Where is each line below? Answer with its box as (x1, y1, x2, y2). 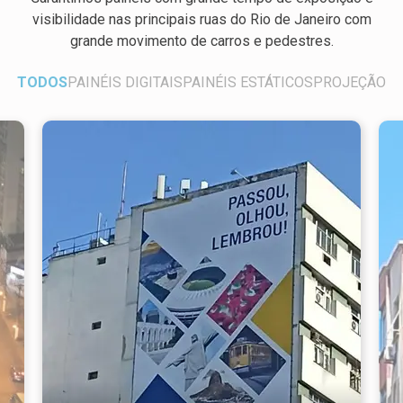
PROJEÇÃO (313, 73, 386, 91)
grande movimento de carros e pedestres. (69, 31, 334, 49)
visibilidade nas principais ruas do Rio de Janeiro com (31, 10, 372, 28)
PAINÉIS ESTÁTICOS (183, 73, 313, 91)
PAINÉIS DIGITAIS (67, 73, 183, 91)
